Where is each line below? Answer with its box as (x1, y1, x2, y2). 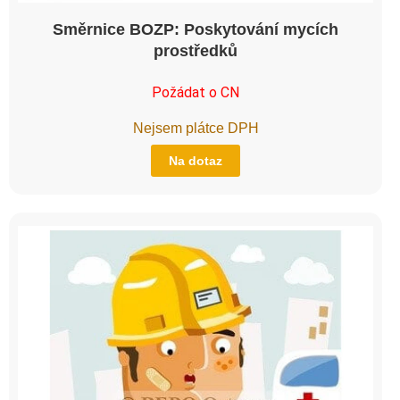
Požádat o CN (152, 83, 239, 101)
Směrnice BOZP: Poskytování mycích (53, 20, 338, 38)
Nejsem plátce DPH (132, 120, 259, 136)
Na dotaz (169, 153, 222, 168)
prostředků (154, 41, 237, 60)
